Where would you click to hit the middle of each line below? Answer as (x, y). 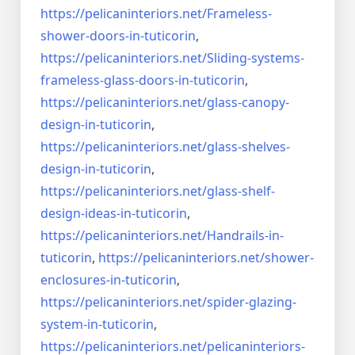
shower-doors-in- (92, 36)
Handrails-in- (245, 236)
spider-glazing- (252, 302)
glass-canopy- (248, 103)
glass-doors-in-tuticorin (174, 80)
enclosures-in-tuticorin (109, 280)
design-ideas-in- (88, 214)
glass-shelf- (241, 191)
